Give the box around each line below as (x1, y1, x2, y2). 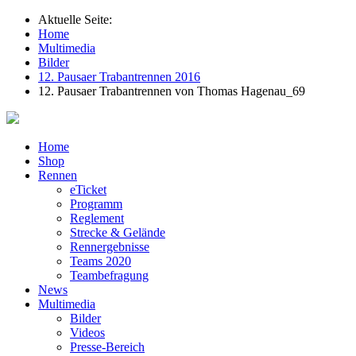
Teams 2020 (70, 254, 131, 268)
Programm (70, 197, 122, 211)
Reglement (70, 211, 124, 225)
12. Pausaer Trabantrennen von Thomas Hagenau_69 (38, 84, 305, 98)
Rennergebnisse (70, 240, 149, 253)
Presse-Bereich (70, 340, 145, 354)
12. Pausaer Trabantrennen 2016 (38, 70, 200, 83)
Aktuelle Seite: (38, 13, 118, 26)
